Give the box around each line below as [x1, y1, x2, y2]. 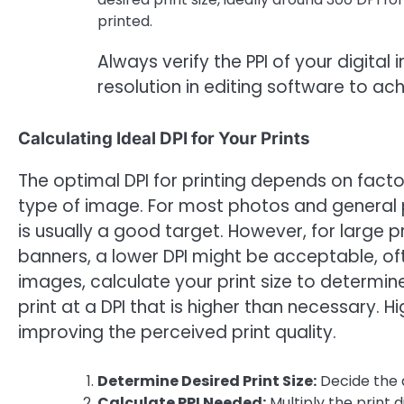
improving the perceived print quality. [18, 319, 336, 344]
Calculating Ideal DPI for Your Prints [18, 127, 309, 149]
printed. [97, 11, 152, 32]
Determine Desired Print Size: [97, 371, 317, 392]
